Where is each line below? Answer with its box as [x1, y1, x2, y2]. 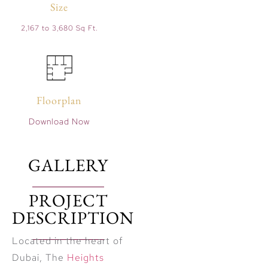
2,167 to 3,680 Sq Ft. [20, 23, 98, 33]
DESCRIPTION [12, 206, 134, 230]
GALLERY [28, 154, 109, 177]
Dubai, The [12, 251, 67, 264]
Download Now [29, 115, 90, 127]
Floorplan [36, 93, 83, 107]
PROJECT [29, 189, 108, 212]
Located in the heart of [12, 234, 123, 248]
